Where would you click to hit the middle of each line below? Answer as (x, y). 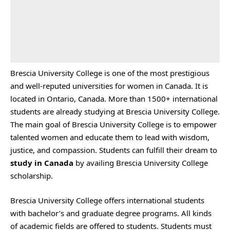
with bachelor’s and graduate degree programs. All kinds (111, 213)
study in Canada (42, 163)
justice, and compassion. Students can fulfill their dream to (114, 150)
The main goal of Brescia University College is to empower (113, 124)
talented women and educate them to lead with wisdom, (110, 137)
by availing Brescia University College (141, 163)
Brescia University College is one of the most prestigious (110, 73)
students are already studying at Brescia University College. (115, 111)
